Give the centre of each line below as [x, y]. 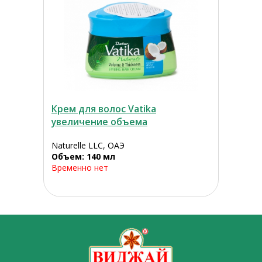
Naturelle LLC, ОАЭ [88, 146]
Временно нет [80, 168]
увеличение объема [99, 122]
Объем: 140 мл [83, 157]
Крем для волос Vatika [104, 109]
